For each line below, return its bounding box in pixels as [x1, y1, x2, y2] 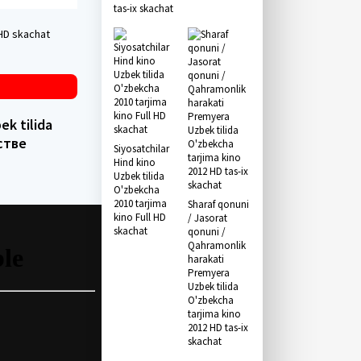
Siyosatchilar [114, 142, 169, 156]
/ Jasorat [187, 211, 227, 225]
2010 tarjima [114, 197, 167, 210]
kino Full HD [114, 210, 166, 224]
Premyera [187, 266, 230, 280]
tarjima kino [187, 307, 241, 321]
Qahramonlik [187, 239, 246, 252]
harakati [187, 252, 224, 266]
